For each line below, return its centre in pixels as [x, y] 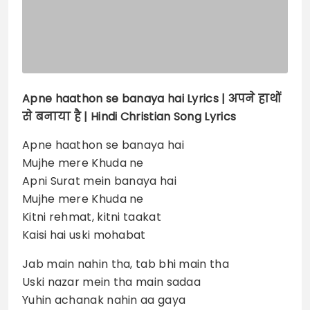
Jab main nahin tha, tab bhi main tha [126, 264]
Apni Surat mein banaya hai [99, 181]
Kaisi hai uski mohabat [84, 235]
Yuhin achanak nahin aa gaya [104, 300]
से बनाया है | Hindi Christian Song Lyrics [129, 116]
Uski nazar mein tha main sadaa [111, 282]
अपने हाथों [255, 98]
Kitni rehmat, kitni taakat [92, 217]
